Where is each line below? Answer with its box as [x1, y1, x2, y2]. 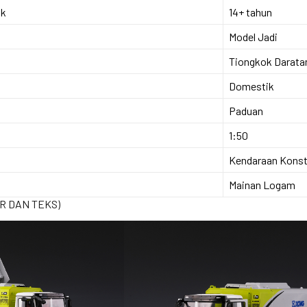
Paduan [228, 103, 263, 117]
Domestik [228, 79, 274, 93]
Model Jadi [228, 29, 278, 43]
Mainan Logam [228, 177, 295, 191]
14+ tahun [228, 5, 272, 19]
